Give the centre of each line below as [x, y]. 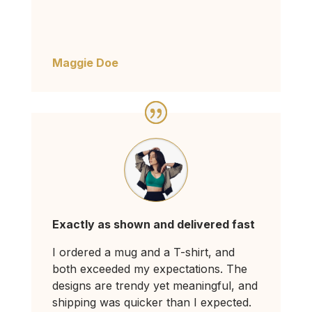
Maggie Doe [85, 63]
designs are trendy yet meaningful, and [155, 286]
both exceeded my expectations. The [149, 269]
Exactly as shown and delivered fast [153, 225]
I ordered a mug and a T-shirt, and [143, 252]
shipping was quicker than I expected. [151, 303]
